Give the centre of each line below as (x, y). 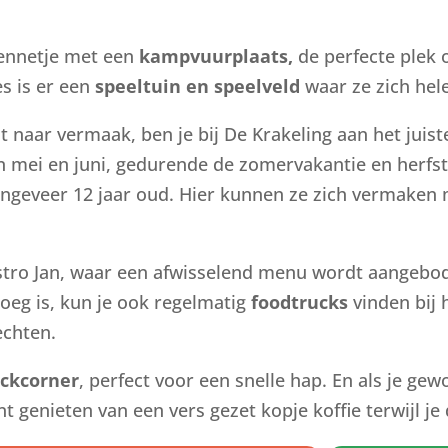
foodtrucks (300, 302)
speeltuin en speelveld (198, 86)
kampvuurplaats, (216, 56)
